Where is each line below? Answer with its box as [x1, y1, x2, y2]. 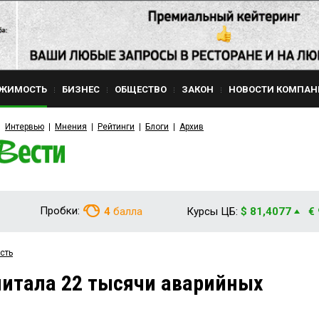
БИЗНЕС [62, 84, 100, 95]
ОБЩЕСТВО [115, 84, 167, 95]
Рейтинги [98, 122, 135, 132]
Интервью [5, 122, 44, 132]
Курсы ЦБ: [187, 205, 238, 218]
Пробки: [40, 204, 80, 217]
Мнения [55, 122, 87, 132]
